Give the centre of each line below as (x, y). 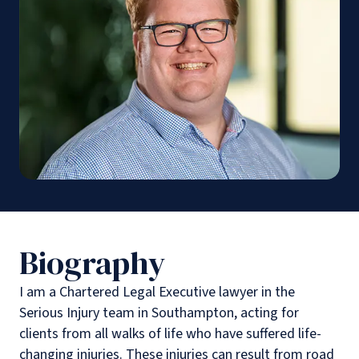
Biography (92, 263)
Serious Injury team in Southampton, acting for (159, 313)
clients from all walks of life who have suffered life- (170, 334)
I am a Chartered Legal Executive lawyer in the (157, 292)
